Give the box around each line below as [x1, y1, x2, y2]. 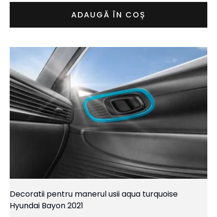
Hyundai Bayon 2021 [10, 200, 83, 212]
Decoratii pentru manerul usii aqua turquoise [10, 188, 178, 200]
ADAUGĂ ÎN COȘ [71, 9, 146, 21]
